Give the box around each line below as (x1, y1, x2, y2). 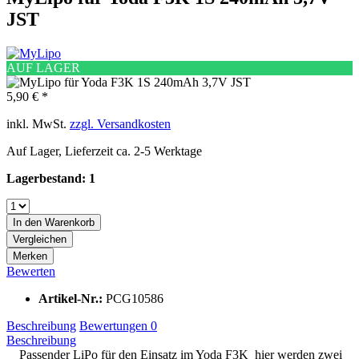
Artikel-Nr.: (38, 291, 106, 305)
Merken (13, 249, 47, 262)
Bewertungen (79, 318, 151, 333)
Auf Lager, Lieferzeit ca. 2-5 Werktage (6, 143, 202, 158)
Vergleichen (13, 232, 67, 245)
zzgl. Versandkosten (70, 116, 171, 131)
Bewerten (6, 264, 55, 278)
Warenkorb (45, 216, 95, 228)
